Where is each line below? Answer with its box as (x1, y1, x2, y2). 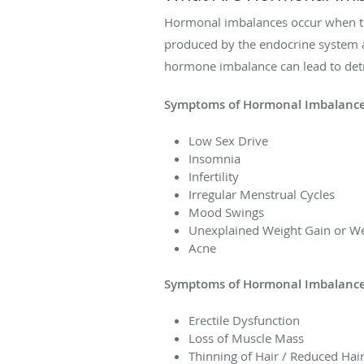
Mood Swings (188, 203, 264, 220)
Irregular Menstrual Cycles (188, 185, 335, 202)
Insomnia (188, 149, 240, 167)
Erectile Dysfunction (188, 311, 300, 328)
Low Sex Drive (188, 132, 268, 149)
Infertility (188, 167, 239, 184)
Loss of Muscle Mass (188, 329, 304, 346)
